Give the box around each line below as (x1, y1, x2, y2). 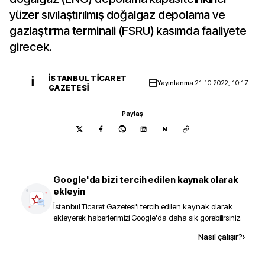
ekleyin (53, 186, 85, 197)
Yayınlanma (157, 79, 195, 87)
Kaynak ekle (85, 231, 134, 241)
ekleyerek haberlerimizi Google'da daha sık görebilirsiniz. (53, 213, 242, 222)
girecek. (9, 40, 52, 54)
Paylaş (122, 109, 143, 118)
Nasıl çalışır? (198, 232, 243, 241)
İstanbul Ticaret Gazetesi (53, 202, 136, 211)
